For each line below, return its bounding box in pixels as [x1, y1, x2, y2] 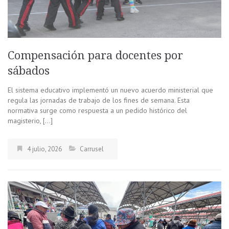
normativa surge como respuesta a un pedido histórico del [8, 105, 187, 115]
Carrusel [80, 144, 104, 153]
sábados [8, 64, 50, 77]
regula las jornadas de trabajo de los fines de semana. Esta [8, 95, 190, 105]
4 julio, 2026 [27, 144, 62, 153]
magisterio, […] [8, 116, 53, 125]
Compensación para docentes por [8, 49, 183, 62]
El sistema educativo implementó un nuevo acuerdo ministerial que [8, 85, 213, 95]
